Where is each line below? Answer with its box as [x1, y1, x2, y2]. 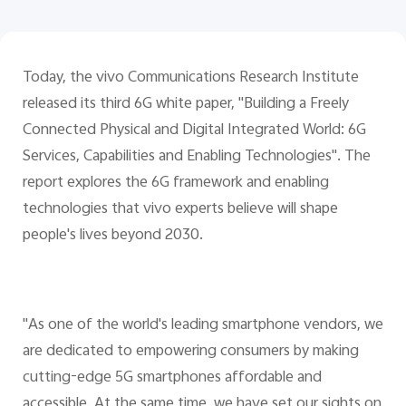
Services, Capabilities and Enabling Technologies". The [22, 143, 371, 169]
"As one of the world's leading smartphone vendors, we [22, 313, 383, 339]
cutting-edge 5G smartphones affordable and [22, 365, 322, 391]
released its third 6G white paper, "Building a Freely [22, 91, 349, 117]
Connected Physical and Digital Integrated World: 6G [22, 117, 366, 143]
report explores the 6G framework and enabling [22, 169, 329, 196]
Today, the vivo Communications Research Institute [22, 64, 359, 91]
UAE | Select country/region [133, 43, 298, 65]
